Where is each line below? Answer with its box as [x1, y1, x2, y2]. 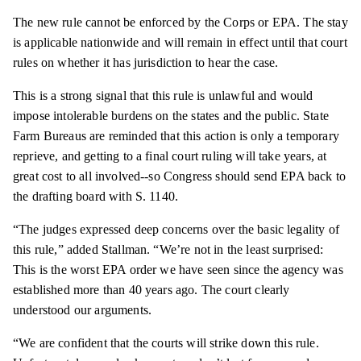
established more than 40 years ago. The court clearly [13, 283, 290, 297]
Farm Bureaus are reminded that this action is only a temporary [13, 129, 339, 143]
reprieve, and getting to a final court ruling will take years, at [13, 149, 327, 164]
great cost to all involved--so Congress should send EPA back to [13, 169, 346, 184]
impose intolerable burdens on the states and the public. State [13, 109, 329, 123]
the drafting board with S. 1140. [13, 189, 182, 204]
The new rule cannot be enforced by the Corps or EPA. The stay [13, 15, 348, 30]
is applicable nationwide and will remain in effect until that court [13, 35, 347, 50]
